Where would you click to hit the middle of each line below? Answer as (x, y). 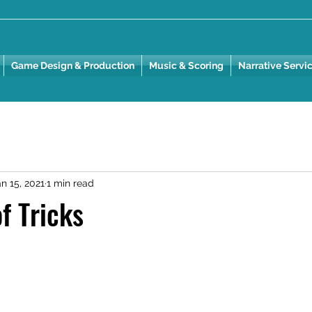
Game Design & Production (73, 65)
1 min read (70, 183)
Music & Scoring (186, 65)
